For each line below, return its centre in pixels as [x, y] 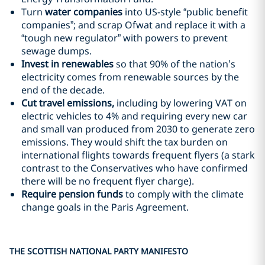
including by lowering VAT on [182, 103]
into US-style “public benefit [185, 12]
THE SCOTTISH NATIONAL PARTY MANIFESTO [99, 251]
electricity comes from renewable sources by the [130, 77]
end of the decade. [63, 90]
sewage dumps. [56, 51]
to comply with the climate [183, 194]
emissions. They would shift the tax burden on [125, 142]
